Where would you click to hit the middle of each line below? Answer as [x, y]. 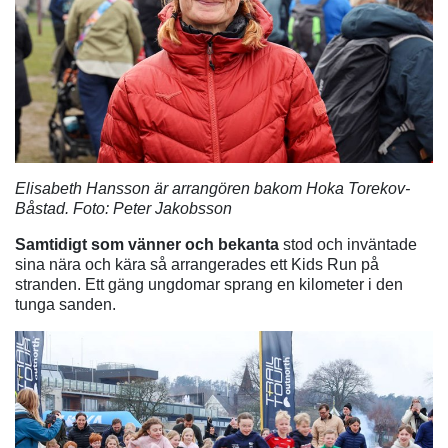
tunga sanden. [65, 305]
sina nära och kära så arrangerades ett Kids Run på [197, 265]
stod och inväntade [348, 245]
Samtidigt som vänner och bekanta [147, 245]
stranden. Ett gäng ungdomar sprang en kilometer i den [209, 285]
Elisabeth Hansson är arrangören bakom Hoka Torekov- [212, 189]
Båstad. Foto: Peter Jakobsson [123, 209]
